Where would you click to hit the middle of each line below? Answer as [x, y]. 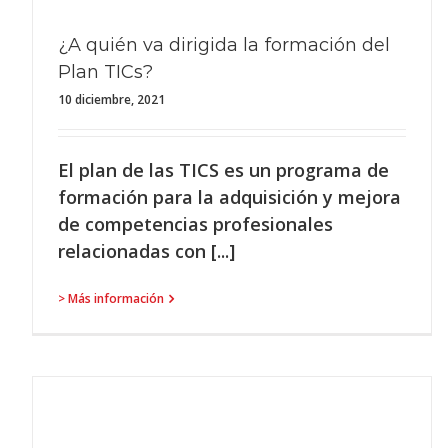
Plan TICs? [105, 72]
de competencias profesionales [195, 224]
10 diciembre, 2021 [111, 99]
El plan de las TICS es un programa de [223, 170]
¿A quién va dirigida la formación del [224, 45]
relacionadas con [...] [146, 251]
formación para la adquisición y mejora [229, 197]
